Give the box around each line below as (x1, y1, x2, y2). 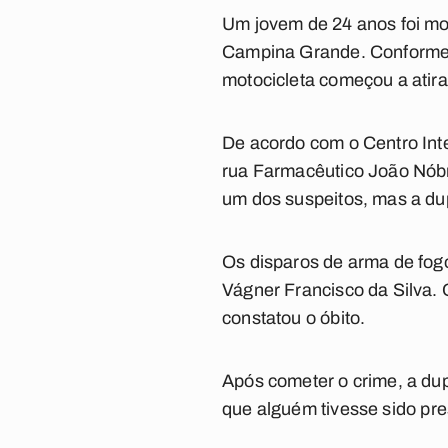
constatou (222, 308, 302, 328)
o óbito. (301, 308, 366, 328)
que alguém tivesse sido (222, 399, 421, 419)
